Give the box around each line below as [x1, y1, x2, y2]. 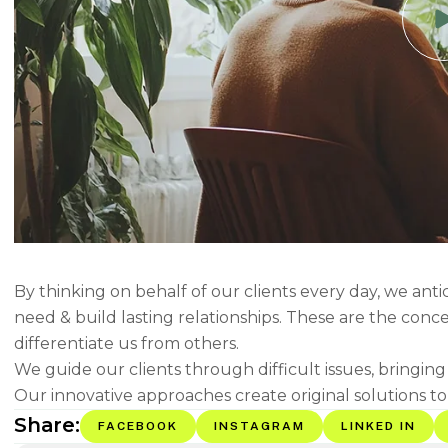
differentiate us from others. [14, 334, 239, 354]
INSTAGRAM [213, 419, 305, 434]
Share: [14, 413, 80, 438]
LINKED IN [340, 419, 416, 434]
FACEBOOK [97, 419, 178, 434]
